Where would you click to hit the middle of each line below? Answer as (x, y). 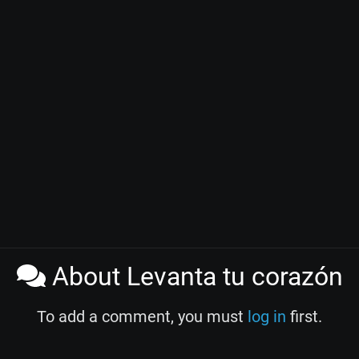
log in (267, 317)
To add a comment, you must (142, 317)
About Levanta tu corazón (194, 277)
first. (304, 317)
